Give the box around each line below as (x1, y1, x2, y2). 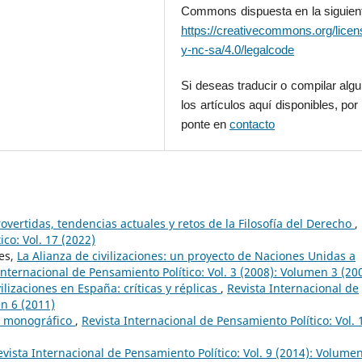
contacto (229, 117, 276, 131)
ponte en (181, 117, 230, 131)
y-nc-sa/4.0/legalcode (181, 43, 295, 57)
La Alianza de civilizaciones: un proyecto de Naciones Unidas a (17, 247, 356, 263)
